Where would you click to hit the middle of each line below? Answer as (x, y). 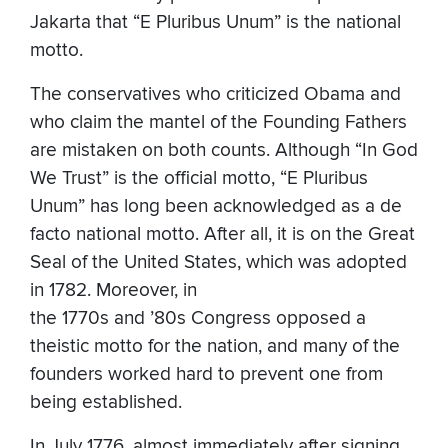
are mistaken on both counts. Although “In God (224, 151)
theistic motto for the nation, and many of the (215, 347)
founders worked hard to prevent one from (206, 375)
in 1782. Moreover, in (113, 291)
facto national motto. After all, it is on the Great (222, 235)
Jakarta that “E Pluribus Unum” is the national (215, 23)
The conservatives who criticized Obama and (215, 95)
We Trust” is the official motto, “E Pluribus (199, 179)
